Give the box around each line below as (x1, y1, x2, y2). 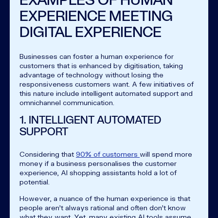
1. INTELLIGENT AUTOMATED (19, 113, 161, 127)
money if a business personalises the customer (19, 159, 177, 167)
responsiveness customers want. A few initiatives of (19, 79, 194, 88)
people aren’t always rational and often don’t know (19, 203, 186, 212)
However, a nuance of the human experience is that (19, 194, 190, 202)
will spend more (140, 149, 192, 158)
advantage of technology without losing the (19, 70, 163, 79)
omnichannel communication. (19, 98, 118, 107)
